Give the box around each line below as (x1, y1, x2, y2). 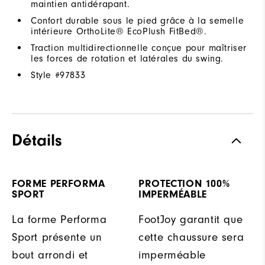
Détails (12, 130, 62, 150)
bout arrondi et (12, 248, 88, 261)
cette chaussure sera (138, 230, 244, 244)
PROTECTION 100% (138, 177, 230, 190)
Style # (31, 69, 60, 80)
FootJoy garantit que (138, 212, 243, 226)
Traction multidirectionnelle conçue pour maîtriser (31, 42, 247, 53)
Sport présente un (12, 230, 102, 244)
